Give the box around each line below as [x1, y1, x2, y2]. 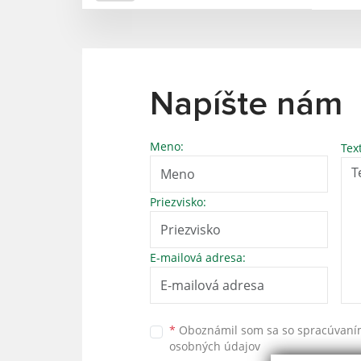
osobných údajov [169, 338, 260, 355]
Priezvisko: [150, 193, 206, 210]
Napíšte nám [150, 87, 342, 122]
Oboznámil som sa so [176, 322, 297, 338]
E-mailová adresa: [150, 249, 246, 265]
